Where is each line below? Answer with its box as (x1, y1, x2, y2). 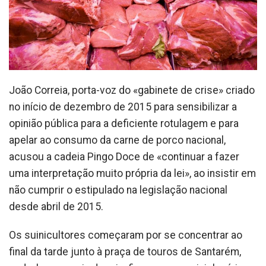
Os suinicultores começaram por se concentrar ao (9, 229, 242, 242)
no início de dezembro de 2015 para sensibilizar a (9, 101, 237, 113)
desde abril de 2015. (9, 201, 103, 213)
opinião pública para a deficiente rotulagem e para (9, 118, 239, 130)
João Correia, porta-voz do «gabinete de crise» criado (9, 84, 255, 97)
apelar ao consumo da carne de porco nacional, (9, 134, 226, 147)
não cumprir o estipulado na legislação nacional (9, 184, 227, 197)
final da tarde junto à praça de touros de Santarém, (9, 246, 241, 258)
